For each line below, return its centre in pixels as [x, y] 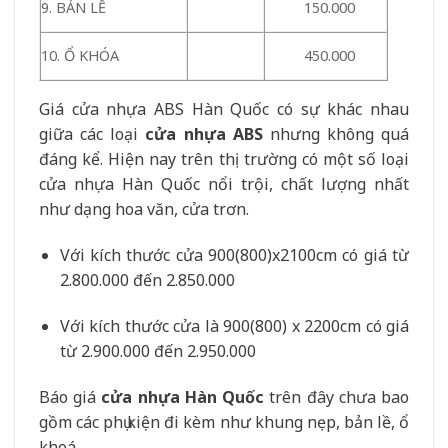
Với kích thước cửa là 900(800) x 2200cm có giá [234, 325]
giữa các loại [92, 134]
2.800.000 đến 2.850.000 [147, 279]
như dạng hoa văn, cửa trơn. [144, 209]
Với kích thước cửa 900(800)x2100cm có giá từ [234, 254]
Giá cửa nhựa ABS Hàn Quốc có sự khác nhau [224, 109]
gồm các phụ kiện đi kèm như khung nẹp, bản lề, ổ [224, 421]
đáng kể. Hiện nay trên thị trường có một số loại [224, 159]
